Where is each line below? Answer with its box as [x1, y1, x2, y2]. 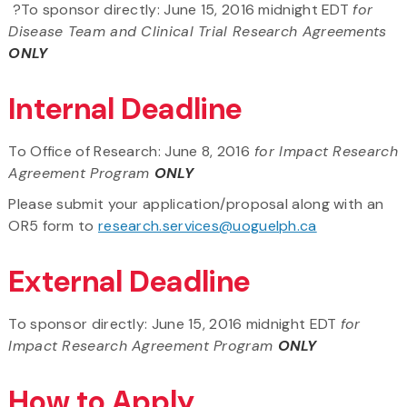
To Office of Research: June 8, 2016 [8, 141, 250, 161]
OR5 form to [8, 215, 98, 235]
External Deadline [8, 262, 251, 301]
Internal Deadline [8, 89, 243, 128]
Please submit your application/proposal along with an [8, 194, 384, 213]
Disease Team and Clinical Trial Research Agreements [8, 21, 387, 41]
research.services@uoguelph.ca [97, 215, 317, 235]
